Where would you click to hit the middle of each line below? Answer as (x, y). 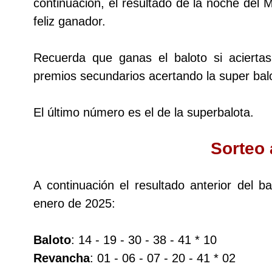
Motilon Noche (105, 250)
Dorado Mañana (110, 32)
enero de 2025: (74, 203)
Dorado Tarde (104, 68)
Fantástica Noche (114, 177)
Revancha (62, 258)
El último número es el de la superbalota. (144, 112)
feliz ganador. (70, 21)
